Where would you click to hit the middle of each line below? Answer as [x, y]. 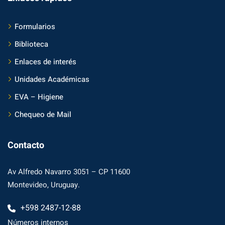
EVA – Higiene [39, 97]
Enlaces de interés [45, 62]
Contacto [26, 145]
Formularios [35, 26]
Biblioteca [31, 44]
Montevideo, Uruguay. [44, 185]
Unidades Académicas [52, 79]
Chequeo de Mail [43, 114]
